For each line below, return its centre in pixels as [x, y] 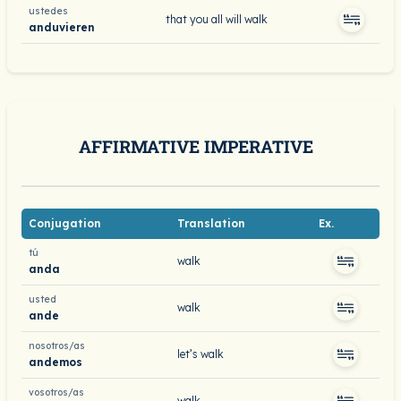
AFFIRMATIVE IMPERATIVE [196, 146]
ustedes [48, 11]
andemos [55, 362]
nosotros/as [57, 346]
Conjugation [65, 223]
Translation [211, 223]
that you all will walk [217, 19]
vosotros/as [56, 392]
